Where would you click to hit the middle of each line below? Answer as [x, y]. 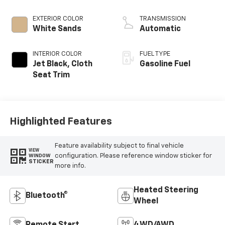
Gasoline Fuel [165, 65]
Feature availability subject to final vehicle [119, 146]
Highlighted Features [61, 121]
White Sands [57, 29]
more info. [70, 166]
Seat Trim [51, 76]
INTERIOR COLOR [57, 54]
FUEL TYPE [155, 54]
